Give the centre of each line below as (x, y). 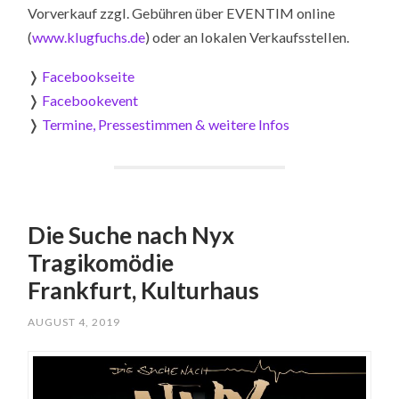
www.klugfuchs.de (89, 37)
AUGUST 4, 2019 (74, 322)
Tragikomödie (101, 262)
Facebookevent (90, 101)
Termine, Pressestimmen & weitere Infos (166, 125)
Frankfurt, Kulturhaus (144, 290)
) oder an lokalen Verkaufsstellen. (248, 37)
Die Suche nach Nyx (131, 235)
